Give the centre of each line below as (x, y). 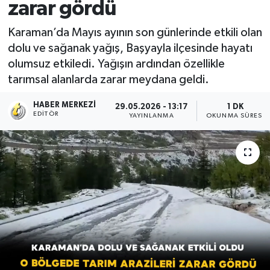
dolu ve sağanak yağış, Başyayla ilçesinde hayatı (130, 48)
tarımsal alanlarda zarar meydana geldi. (108, 79)
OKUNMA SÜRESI (236, 115)
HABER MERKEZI (65, 105)
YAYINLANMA (151, 115)
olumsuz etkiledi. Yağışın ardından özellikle (116, 64)
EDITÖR (46, 114)
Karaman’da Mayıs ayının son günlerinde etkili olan (135, 32)
